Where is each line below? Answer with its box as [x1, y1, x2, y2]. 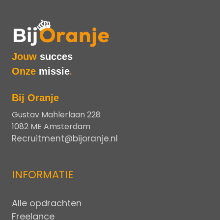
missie [39, 66, 70, 77]
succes [40, 51, 73, 62]
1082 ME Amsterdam [12, 121, 90, 133]
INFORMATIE [12, 167, 73, 182]
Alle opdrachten [12, 197, 82, 210]
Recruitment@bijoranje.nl [12, 133, 118, 145]
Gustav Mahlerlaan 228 [12, 109, 101, 121]
